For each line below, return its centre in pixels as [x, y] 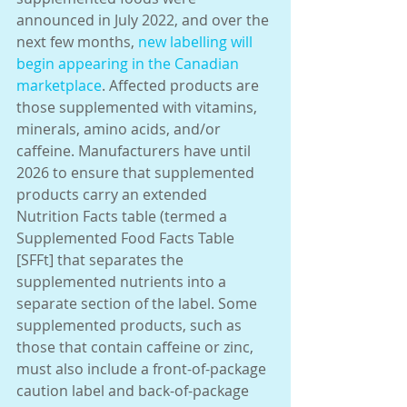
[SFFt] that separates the [102, 259]
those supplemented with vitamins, [139, 107]
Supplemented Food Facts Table [127, 238]
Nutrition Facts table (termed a [124, 216]
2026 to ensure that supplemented [137, 172]
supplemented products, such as [131, 325]
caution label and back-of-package [134, 390]
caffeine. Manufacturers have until [135, 150]
